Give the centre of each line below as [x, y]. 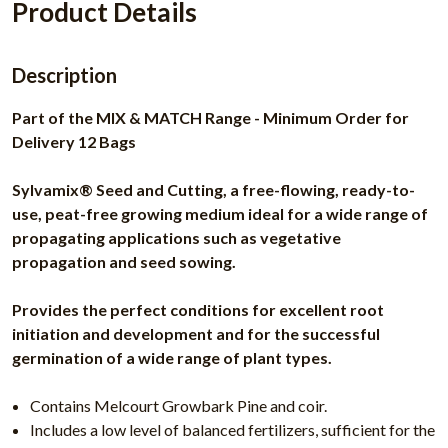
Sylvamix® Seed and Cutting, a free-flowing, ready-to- [213, 190]
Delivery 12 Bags [75, 142]
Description [64, 75]
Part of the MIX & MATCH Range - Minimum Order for [210, 118]
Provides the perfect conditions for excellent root [198, 310]
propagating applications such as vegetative [176, 238]
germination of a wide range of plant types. [173, 358]
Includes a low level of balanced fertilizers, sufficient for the [233, 430]
